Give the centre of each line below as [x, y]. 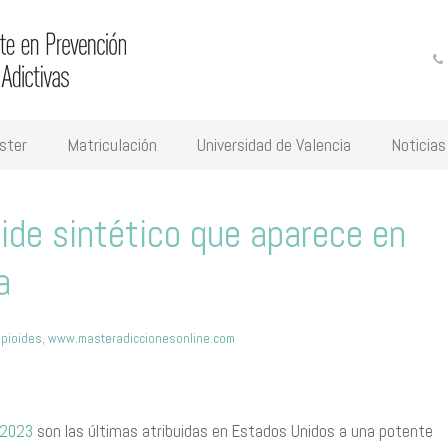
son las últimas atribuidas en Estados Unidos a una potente [233, 431]
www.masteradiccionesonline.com [141, 338]
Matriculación [112, 144]
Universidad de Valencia [274, 144]
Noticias [418, 144]
